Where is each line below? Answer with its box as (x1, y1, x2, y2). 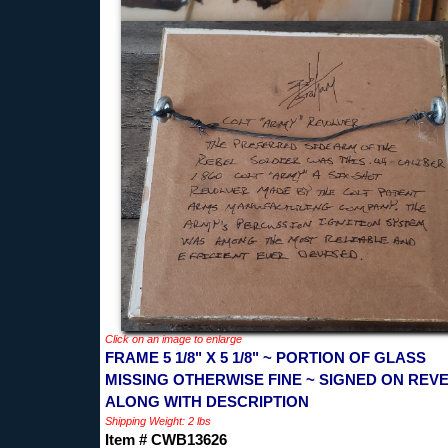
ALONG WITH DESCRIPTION (105, 392, 309, 410)
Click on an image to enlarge (105, 332, 242, 345)
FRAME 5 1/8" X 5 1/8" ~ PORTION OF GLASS (105, 348, 426, 366)
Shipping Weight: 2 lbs (105, 414, 211, 427)
